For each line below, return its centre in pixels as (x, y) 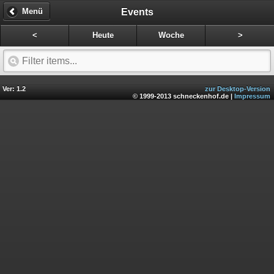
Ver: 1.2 (14, 89)
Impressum (252, 96)
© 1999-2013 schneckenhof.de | (183, 96)
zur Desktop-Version (238, 89)
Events (137, 12)
